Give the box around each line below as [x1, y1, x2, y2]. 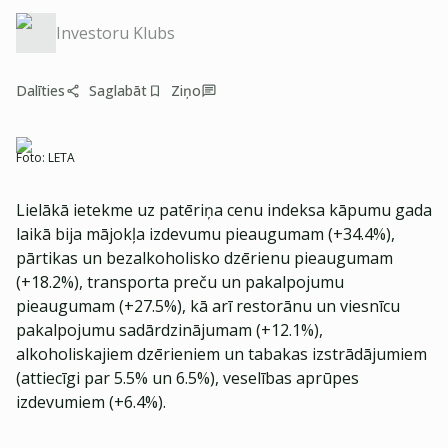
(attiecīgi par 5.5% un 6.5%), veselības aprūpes [16, 367, 359, 389]
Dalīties [16, 81, 65, 100]
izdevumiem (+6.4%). [16, 391, 166, 413]
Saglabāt [89, 81, 147, 100]
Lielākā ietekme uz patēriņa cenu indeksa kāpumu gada [16, 199, 432, 221]
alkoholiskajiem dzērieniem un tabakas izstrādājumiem [16, 343, 427, 365]
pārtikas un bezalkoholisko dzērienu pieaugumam [16, 247, 393, 269]
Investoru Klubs [56, 22, 175, 44]
